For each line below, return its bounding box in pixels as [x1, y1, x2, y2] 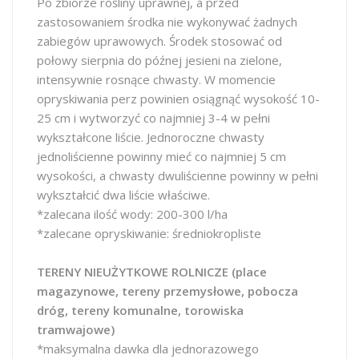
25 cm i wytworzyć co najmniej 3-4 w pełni [37, 110, 270, 126]
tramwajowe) [37, 321, 115, 337]
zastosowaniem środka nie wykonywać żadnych [37, 14, 297, 30]
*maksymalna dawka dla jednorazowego [37, 341, 259, 357]
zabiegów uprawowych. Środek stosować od [37, 33, 282, 49]
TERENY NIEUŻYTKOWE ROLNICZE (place [37, 264, 267, 280]
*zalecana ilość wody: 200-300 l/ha [37, 206, 228, 222]
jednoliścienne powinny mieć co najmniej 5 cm [37, 148, 286, 164]
